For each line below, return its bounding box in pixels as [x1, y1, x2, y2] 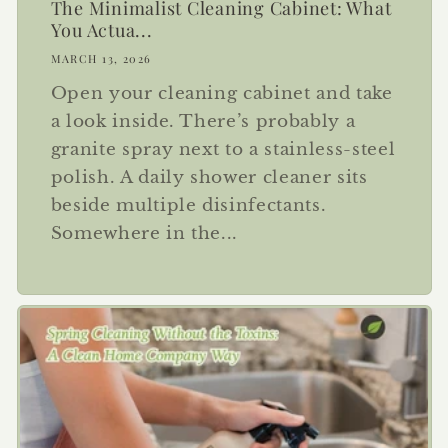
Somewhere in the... [50, 222, 239, 243]
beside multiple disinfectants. [50, 194, 327, 215]
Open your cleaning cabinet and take [50, 82, 393, 103]
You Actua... [50, 18, 153, 43]
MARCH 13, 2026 [50, 51, 152, 67]
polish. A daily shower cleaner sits [50, 166, 368, 187]
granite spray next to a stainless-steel [50, 138, 396, 159]
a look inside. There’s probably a [50, 110, 356, 131]
